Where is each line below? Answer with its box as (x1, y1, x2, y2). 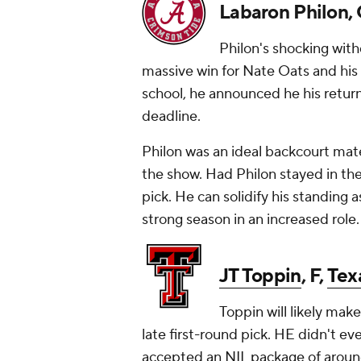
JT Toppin (219, 263, 301, 289)
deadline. (142, 107, 204, 127)
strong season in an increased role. (142, 210, 359, 230)
